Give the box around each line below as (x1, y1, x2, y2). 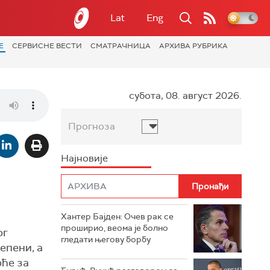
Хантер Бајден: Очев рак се (61, 211, 174, 222)
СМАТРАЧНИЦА (90, 41, 151, 51)
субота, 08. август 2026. (129, 89, 242, 102)
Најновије (61, 152, 108, 165)
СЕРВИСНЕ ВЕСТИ (12, 41, 82, 51)
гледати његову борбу (61, 234, 151, 245)
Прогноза (68, 120, 115, 133)
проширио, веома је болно (61, 222, 168, 233)
